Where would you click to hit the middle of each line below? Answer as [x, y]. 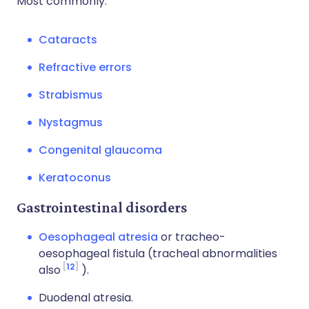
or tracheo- [192, 237]
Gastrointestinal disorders [102, 207]
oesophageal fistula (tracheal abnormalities [158, 253]
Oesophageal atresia [98, 237]
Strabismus [71, 95]
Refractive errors [85, 67]
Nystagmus [71, 122]
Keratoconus [75, 178]
